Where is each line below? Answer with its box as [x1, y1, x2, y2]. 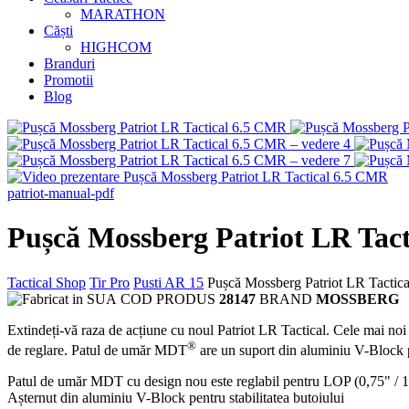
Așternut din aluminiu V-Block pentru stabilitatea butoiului [7, 390, 344, 406]
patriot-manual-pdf [7, 185, 114, 201]
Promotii [44, 72, 93, 88]
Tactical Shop [7, 274, 86, 290]
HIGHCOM [80, 39, 152, 55]
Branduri [44, 56, 95, 71]
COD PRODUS [121, 290, 219, 307]
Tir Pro [89, 274, 130, 290]
